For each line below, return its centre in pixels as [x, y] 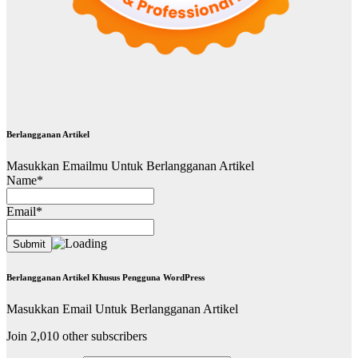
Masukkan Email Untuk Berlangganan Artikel [122, 308]
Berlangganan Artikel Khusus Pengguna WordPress [105, 277]
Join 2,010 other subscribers [77, 336]
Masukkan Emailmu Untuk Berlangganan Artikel [130, 165]
